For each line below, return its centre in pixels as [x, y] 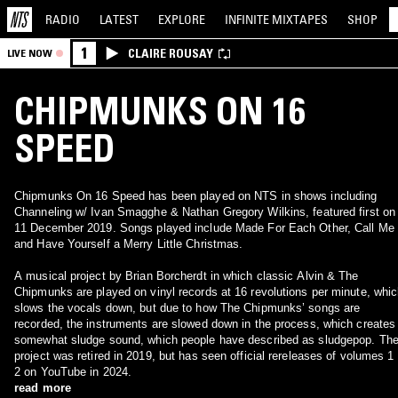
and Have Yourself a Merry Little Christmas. [129, 244]
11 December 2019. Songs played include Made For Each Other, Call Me [204, 228]
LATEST [119, 19]
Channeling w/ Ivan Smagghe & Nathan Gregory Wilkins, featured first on [205, 212]
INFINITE [248, 19]
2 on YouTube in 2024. [73, 372]
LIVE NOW [30, 53]
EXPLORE [182, 19]
